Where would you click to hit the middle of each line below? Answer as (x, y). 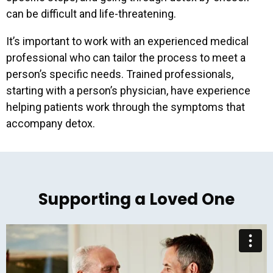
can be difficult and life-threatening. (91, 13)
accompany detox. (51, 123)
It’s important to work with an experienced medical (127, 41)
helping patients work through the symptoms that (126, 107)
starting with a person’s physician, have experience (128, 90)
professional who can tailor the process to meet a (126, 57)
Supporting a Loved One (136, 199)
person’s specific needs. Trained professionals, (120, 74)
